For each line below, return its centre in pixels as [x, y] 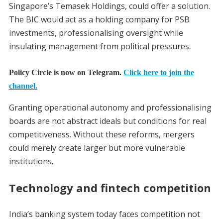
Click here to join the [159, 72]
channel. [23, 86]
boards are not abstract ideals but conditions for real [108, 121]
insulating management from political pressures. [100, 46]
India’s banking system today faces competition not [104, 214]
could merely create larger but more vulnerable [97, 148]
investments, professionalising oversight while [96, 33]
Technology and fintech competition [110, 188]
